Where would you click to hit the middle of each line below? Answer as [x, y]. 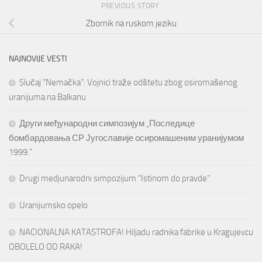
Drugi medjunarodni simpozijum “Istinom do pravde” [115, 178]
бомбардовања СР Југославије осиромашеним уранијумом [126, 138]
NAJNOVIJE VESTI [38, 58]
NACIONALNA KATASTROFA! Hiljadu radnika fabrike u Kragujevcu [136, 232]
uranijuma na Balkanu [47, 97]
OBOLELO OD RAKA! [46, 247]
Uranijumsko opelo [54, 205]
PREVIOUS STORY [131, 6]
